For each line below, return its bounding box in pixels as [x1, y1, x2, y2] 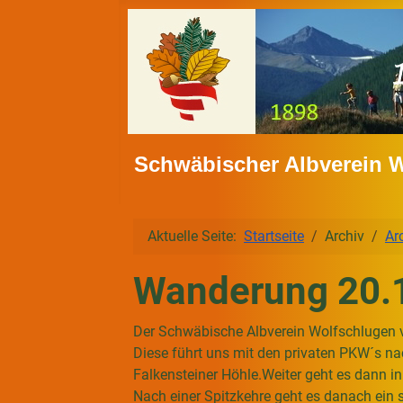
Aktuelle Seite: [148, 228, 244, 245]
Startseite [244, 228, 304, 245]
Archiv [325, 228, 364, 245]
